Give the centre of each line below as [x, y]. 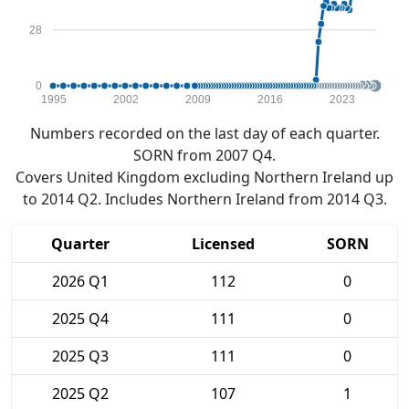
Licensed [223, 244]
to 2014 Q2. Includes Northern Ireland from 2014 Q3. [204, 199]
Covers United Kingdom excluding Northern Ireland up [204, 177]
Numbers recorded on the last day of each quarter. [204, 133]
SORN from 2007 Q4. [204, 155]
